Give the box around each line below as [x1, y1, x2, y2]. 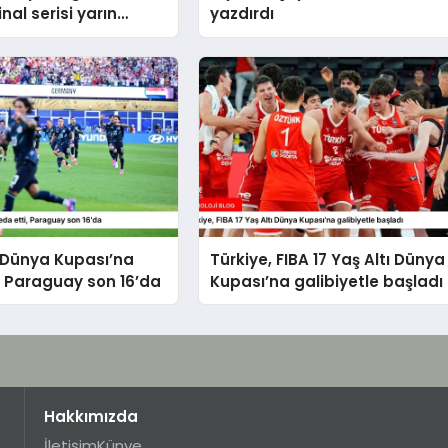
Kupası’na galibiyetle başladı [210, 270, 444, 292]
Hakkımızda [43, 405, 138, 427]
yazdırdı [210, 3, 275, 25]
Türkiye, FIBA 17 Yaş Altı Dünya [210, 248, 446, 270]
